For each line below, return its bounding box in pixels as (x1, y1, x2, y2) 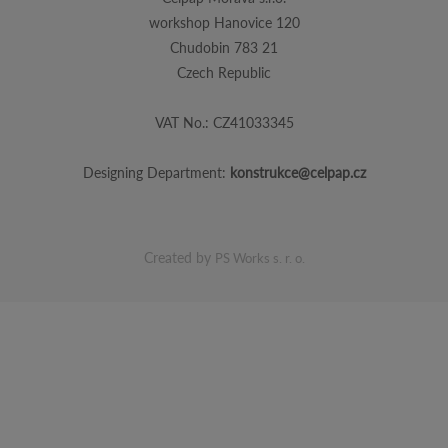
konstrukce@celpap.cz (229, 163, 366, 181)
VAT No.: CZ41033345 (154, 113, 294, 131)
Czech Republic (177, 63, 271, 81)
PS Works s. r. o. (214, 249, 305, 266)
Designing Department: (82, 163, 230, 181)
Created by (143, 248, 215, 266)
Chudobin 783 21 (170, 38, 278, 56)
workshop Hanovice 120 (148, 13, 300, 31)
